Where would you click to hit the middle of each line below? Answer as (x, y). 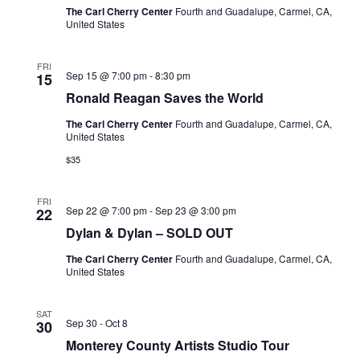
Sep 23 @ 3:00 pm (195, 210)
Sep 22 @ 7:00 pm (106, 210)
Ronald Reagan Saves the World (164, 98)
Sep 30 (81, 323)
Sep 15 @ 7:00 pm (106, 75)
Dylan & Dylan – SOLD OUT (149, 233)
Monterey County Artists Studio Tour (177, 345)
